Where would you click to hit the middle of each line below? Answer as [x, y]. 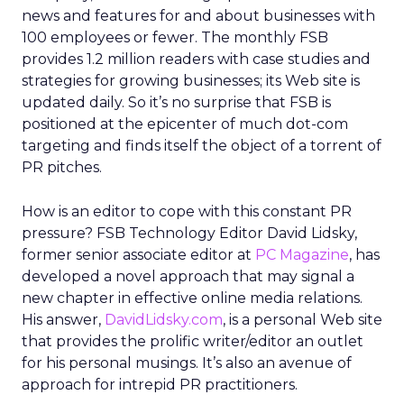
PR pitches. [62, 167]
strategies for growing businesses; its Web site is [191, 81]
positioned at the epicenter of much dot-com [185, 124]
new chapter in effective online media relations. [192, 298]
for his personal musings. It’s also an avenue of [187, 363]
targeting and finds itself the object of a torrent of [202, 146]
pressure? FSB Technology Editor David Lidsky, [189, 233]
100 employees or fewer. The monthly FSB [175, 37]
